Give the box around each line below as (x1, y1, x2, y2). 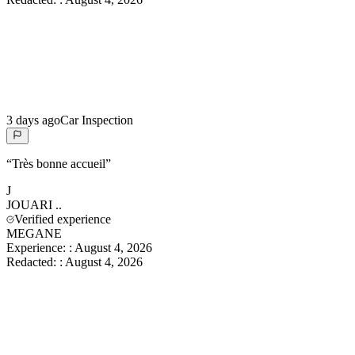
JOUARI (6, 198, 52, 212)
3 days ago (6, 113, 60, 128)
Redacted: (6, 255, 59, 269)
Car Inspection (60, 113, 133, 128)
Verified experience (14, 212, 111, 227)
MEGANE (6, 227, 62, 241)
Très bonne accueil (12, 157, 105, 171)
